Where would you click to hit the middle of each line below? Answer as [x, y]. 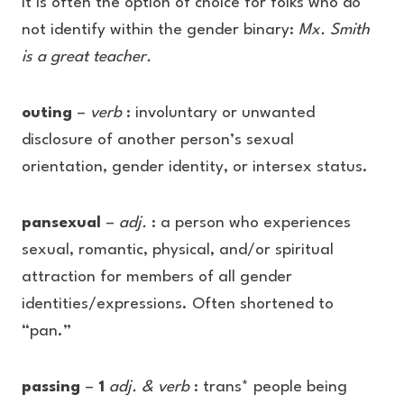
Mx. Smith [334, 30]
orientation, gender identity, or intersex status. [195, 167]
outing [47, 113]
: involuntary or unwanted [218, 113]
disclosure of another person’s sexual [158, 140]
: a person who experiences [249, 223]
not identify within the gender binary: [160, 30]
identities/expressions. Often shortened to [178, 304]
